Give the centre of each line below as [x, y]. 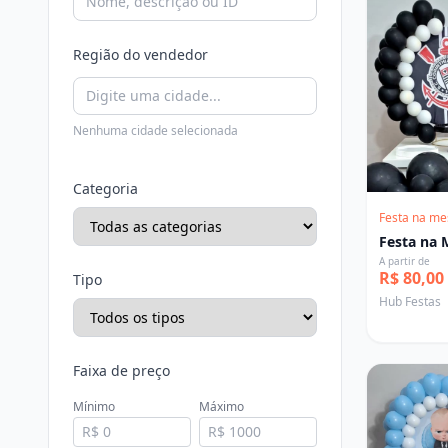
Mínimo [94, 406]
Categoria [105, 188]
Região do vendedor [140, 54]
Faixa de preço [121, 370]
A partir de [404, 260]
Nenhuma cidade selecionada [155, 130]
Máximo [221, 406]
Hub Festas [410, 301]
